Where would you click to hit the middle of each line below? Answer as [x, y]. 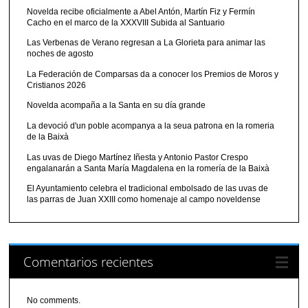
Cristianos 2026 [57, 85]
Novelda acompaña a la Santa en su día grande [117, 106]
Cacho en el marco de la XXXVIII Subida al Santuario [126, 22]
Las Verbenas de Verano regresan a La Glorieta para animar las [146, 43]
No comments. [54, 301]
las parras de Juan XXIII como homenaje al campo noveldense [144, 200]
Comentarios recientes [89, 262]
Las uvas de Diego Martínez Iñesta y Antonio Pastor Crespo [138, 157]
